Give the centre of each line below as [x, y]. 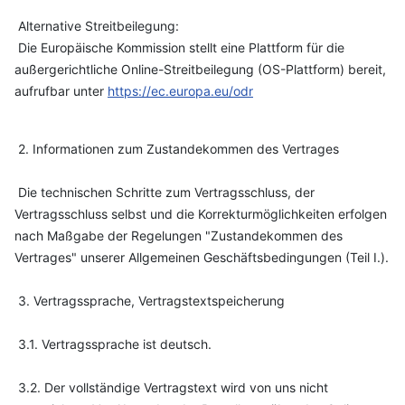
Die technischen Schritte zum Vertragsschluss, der [165, 192]
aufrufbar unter [61, 91]
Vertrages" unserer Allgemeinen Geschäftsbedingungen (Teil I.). [202, 257]
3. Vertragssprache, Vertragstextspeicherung [150, 301]
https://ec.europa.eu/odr [180, 91]
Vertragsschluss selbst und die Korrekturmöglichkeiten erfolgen [201, 214]
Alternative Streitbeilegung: [97, 26]
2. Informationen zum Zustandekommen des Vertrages [177, 149]
